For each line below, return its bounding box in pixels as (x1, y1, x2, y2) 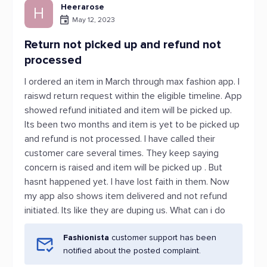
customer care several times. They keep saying (24, 147, 219, 159)
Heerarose (61, 2, 104, 12)
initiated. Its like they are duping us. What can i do (24, 204, 225, 216)
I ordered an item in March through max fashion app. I (24, 76, 240, 88)
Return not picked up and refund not (24, 38, 221, 52)
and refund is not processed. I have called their (24, 133, 215, 145)
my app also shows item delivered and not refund (24, 190, 227, 202)
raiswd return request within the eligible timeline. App (24, 90, 242, 102)
